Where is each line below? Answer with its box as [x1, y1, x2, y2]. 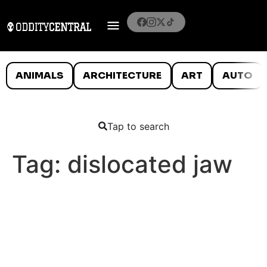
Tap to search [107, 120, 169, 132]
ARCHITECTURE [83, 69, 162, 82]
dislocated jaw [67, 149, 232, 179]
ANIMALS [15, 69, 64, 82]
